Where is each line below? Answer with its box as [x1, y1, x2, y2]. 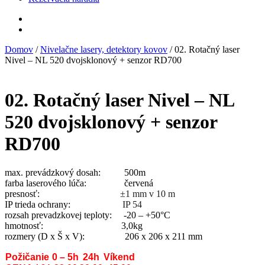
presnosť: [5, 189, 120, 199]
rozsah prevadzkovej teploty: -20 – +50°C [5, 210, 170, 221]
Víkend [104, 252, 135, 263]
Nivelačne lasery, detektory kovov [40, 44, 167, 55]
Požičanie [5, 252, 49, 263]
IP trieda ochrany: [5, 199, 122, 210]
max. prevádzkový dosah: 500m [5, 167, 146, 178]
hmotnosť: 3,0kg [5, 221, 143, 231]
